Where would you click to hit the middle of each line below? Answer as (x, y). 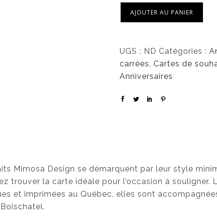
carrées (135, 64)
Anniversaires (147, 76)
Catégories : (184, 51)
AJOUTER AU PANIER (162, 12)
